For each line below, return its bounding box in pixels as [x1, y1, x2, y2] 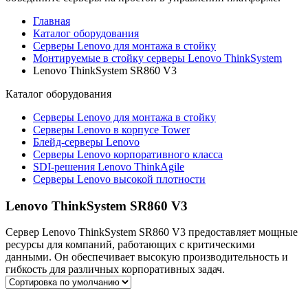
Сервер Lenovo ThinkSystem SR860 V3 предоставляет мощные [5, 226, 298, 239]
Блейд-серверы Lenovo [33, 136, 140, 148]
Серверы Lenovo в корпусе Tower [33, 124, 190, 135]
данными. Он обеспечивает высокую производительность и [5, 251, 288, 263]
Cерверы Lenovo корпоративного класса [33, 148, 223, 160]
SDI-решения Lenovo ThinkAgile [33, 161, 184, 173]
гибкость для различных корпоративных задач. [5, 263, 225, 276]
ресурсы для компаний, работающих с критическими [5, 239, 255, 251]
